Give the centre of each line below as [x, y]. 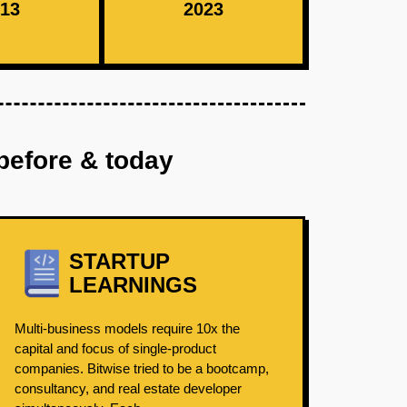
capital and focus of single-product [115, 348]
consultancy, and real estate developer [128, 388]
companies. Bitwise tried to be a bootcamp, [141, 368]
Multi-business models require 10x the [127, 328]
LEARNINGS [133, 285]
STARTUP [119, 261]
